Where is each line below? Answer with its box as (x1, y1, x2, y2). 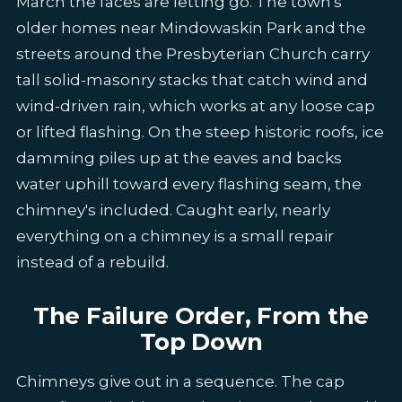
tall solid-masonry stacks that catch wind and (15, 71, 368, 90)
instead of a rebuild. (15, 253, 169, 272)
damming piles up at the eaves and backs (15, 149, 342, 168)
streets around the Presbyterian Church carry (15, 45, 370, 64)
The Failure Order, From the (33, 301, 369, 331)
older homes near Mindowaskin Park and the (15, 19, 366, 38)
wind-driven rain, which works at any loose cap (15, 97, 375, 116)
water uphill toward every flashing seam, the (15, 175, 362, 194)
